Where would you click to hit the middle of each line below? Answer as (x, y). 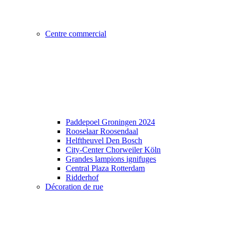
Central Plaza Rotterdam (105, 168)
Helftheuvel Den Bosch (104, 140)
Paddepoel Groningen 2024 (110, 122)
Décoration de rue (74, 186)
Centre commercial (76, 33)
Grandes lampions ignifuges (111, 159)
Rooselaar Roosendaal (102, 131)
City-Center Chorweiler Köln (113, 149)
